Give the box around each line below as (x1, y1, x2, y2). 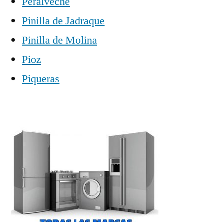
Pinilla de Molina (22, 33, 97, 47)
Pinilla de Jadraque (22, 13, 105, 28)
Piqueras (22, 71, 59, 86)
